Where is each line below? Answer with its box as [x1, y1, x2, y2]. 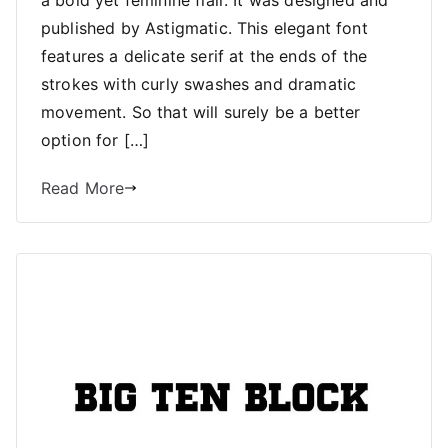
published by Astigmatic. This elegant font [41, 18, 368, 39]
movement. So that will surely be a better [41, 102, 361, 123]
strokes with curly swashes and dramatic [41, 74, 357, 95]
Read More [41, 178, 125, 199]
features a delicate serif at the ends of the [41, 46, 368, 67]
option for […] [41, 130, 150, 151]
